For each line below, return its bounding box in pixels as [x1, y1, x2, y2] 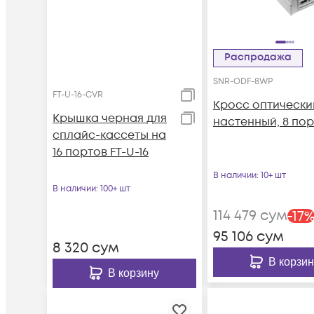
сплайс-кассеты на [53, 127, 166, 143]
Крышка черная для [53, 110, 167, 126]
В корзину [107, 266, 159, 279]
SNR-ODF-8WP [212, 75, 273, 88]
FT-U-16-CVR [53, 88, 103, 101]
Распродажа [230, 50, 292, 64]
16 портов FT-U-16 [53, 144, 149, 160]
